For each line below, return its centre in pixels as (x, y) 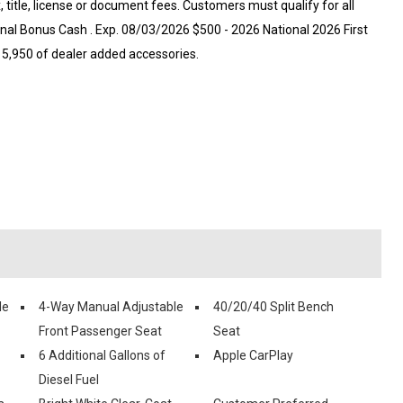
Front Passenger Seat (100, 331)
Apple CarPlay (253, 355)
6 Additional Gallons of (102, 355)
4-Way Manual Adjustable (111, 306)
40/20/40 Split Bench (273, 306)
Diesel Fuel (69, 379)
